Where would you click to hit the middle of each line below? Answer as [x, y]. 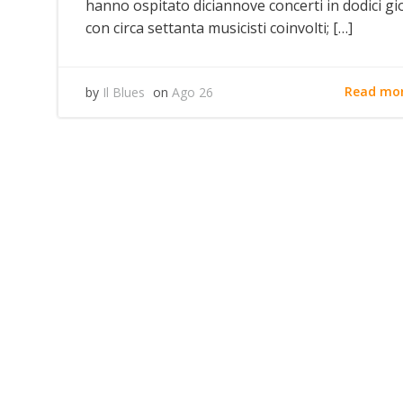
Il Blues [124, 92]
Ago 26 [193, 92]
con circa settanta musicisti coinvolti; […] [219, 27]
